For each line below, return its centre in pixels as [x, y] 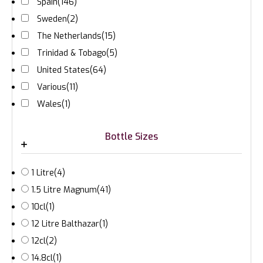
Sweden [52, 19]
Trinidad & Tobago [72, 53]
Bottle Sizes [131, 137]
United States [63, 70]
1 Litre [43, 173]
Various [52, 87]
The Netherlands [69, 36]
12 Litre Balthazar [65, 224]
